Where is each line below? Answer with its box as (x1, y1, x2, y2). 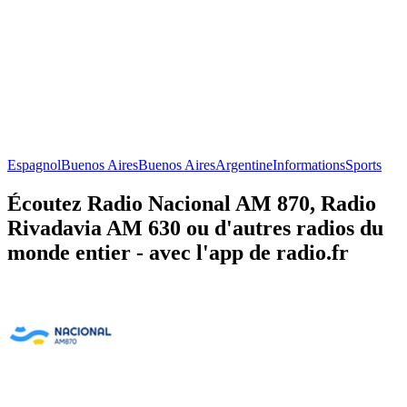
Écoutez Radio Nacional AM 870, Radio (7, 191, 376, 215)
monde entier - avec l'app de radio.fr (7, 240, 349, 264)
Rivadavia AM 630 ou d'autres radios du (7, 215, 383, 240)
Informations (273, 156, 345, 173)
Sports (345, 156, 382, 173)
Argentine (215, 156, 273, 173)
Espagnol (7, 156, 61, 173)
